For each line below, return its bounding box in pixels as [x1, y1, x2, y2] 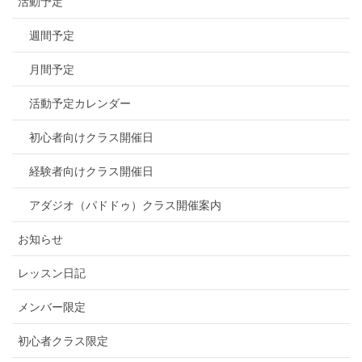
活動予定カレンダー [29, 97, 131, 111]
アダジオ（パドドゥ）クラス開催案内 [29, 199, 221, 213]
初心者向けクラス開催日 [29, 131, 154, 145]
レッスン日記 [18, 267, 86, 280]
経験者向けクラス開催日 [29, 165, 154, 179]
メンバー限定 [18, 301, 86, 314]
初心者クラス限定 [18, 335, 108, 348]
